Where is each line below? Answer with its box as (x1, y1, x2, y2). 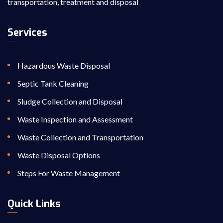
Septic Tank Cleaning (17, 79, 89, 89)
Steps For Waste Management (17, 168, 120, 178)
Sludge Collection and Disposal (17, 97, 122, 107)
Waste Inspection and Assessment (17, 114, 133, 124)
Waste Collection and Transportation (17, 132, 143, 142)
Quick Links (7, 197, 61, 211)
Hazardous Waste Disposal (17, 61, 110, 71)
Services (7, 26, 47, 40)
